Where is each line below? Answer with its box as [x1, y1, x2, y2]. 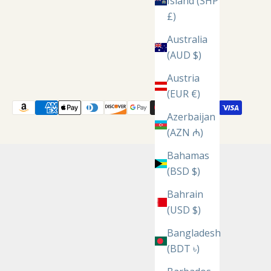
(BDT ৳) [167, 242, 200, 256]
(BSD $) [167, 165, 200, 178]
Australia [167, 33, 207, 47]
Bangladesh [167, 226, 221, 240]
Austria [167, 71, 200, 85]
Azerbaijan [167, 110, 215, 124]
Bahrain [167, 188, 203, 201]
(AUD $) [167, 48, 201, 62]
